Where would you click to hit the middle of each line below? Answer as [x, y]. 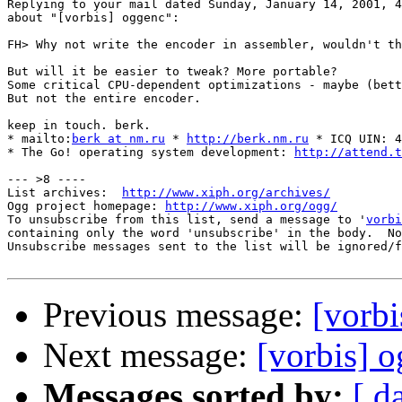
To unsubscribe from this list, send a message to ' [187, 220]
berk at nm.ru [118, 139]
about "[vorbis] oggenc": [93, 18]
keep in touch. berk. [79, 126]
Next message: [150, 355]
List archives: [65, 193]
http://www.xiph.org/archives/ [226, 193]
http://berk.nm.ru [248, 139]
